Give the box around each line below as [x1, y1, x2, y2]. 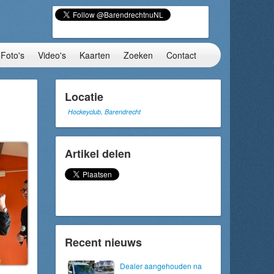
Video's [38, 49, 66, 61]
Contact [166, 49, 196, 61]
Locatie [65, 89, 103, 105]
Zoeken [124, 49, 153, 61]
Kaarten [80, 49, 110, 61]
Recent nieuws [65, 234, 142, 250]
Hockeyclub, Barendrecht [68, 107, 141, 116]
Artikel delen [65, 146, 131, 161]
